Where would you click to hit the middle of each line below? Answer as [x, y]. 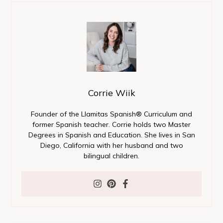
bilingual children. [111, 156]
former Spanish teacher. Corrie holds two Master [111, 124]
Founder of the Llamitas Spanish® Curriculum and [111, 114]
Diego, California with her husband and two [111, 145]
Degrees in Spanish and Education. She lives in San [111, 135]
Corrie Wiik [111, 93]
